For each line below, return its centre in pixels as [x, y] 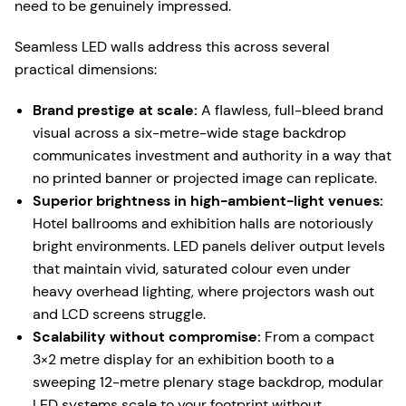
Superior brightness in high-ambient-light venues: [208, 201]
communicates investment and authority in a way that [212, 155]
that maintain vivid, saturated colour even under [192, 269]
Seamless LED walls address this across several [172, 47]
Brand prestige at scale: [115, 110]
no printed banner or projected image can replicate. [205, 178]
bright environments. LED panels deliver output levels [209, 246]
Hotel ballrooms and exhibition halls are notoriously [203, 223]
